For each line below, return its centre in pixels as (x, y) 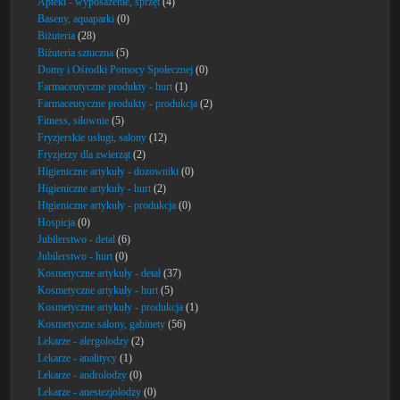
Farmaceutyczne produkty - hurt (105, 87)
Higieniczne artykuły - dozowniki (108, 171)
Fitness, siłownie (74, 121)
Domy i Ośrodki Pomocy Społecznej (116, 70)
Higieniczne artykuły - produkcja (107, 205)
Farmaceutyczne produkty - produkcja (118, 104)
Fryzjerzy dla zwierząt (84, 154)
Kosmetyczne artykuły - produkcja (111, 307)
